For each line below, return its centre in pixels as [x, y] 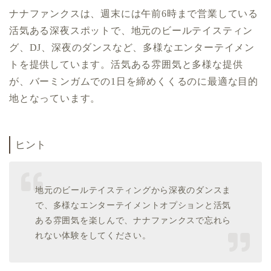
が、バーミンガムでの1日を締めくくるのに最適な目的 [134, 82]
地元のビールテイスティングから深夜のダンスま [133, 190]
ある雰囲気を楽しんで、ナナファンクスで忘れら [133, 220]
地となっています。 [55, 99]
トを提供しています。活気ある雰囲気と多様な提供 [126, 65]
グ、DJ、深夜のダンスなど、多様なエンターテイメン [132, 48]
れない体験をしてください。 [93, 235]
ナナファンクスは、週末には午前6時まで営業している [134, 14]
